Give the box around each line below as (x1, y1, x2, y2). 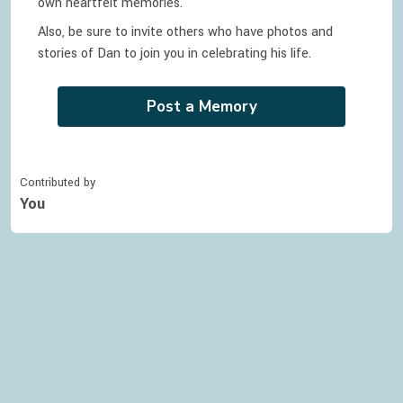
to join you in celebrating (121, 44, 267, 63)
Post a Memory (146, 96, 257, 117)
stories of (38, 44, 94, 63)
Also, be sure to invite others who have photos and (38, 22, 333, 41)
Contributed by (20, 175, 95, 191)
